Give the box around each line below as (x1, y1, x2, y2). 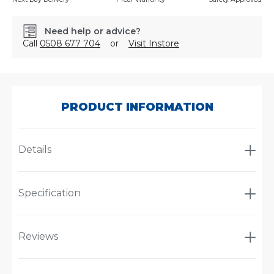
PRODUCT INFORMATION (61, 100, 213, 114)
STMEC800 (12, 79, 68, 91)
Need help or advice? (45, 26, 141, 37)
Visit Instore (128, 38, 179, 50)
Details (18, 144, 51, 156)
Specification (18, 187, 81, 199)
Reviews (18, 231, 58, 243)
